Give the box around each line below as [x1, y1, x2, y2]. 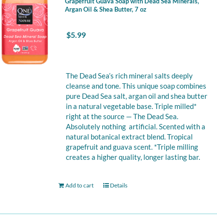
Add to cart [65, 182, 93, 189]
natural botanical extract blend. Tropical [65, 132, 193, 141]
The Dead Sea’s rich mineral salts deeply [65, 71, 193, 80]
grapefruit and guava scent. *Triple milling [65, 142, 198, 151]
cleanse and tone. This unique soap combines [65, 81, 206, 90]
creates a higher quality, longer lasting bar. [65, 153, 200, 161]
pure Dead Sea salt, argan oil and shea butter [65, 92, 207, 100]
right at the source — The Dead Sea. [65, 112, 178, 121]
